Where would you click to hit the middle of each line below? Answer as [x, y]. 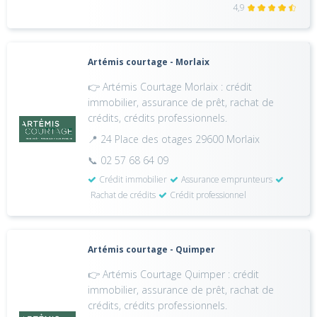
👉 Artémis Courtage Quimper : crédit [174, 274]
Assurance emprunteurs [227, 179]
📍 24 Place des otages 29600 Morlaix [174, 139]
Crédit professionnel [208, 195]
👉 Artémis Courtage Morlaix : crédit [170, 87]
